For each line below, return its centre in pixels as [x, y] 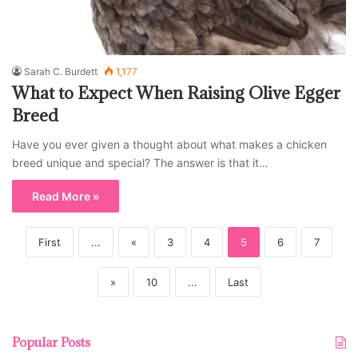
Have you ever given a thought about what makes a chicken [169, 145]
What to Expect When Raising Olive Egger [176, 93]
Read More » [66, 197]
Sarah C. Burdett [61, 72]
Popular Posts [51, 342]
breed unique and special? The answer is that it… [140, 163]
